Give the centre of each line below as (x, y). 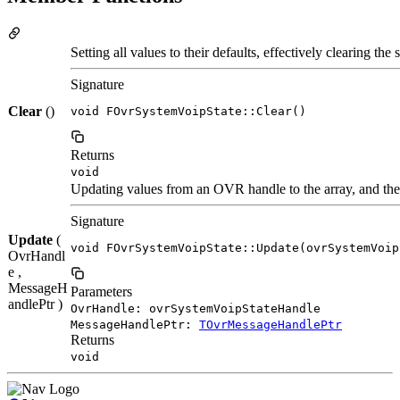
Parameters (101, 292)
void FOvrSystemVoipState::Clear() (188, 112)
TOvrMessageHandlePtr (271, 325)
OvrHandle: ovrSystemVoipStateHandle (196, 309)
